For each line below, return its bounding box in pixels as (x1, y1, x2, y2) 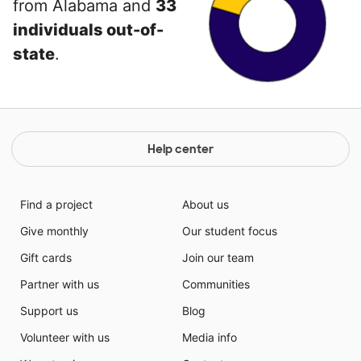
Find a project (19, 197, 93, 211)
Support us (19, 304, 78, 317)
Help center (147, 142, 214, 156)
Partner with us (19, 277, 99, 291)
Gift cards (19, 251, 72, 264)
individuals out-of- (13, 20, 164, 39)
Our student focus (182, 224, 277, 238)
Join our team (182, 251, 254, 264)
